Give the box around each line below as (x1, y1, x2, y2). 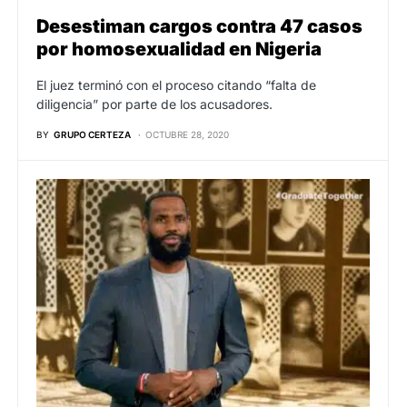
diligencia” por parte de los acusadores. (36, 95, 273, 112)
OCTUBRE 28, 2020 (145, 128, 229, 140)
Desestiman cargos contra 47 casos (36, 15, 362, 37)
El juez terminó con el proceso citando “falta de (36, 76, 316, 93)
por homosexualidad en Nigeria (36, 37, 322, 60)
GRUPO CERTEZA (54, 128, 131, 140)
